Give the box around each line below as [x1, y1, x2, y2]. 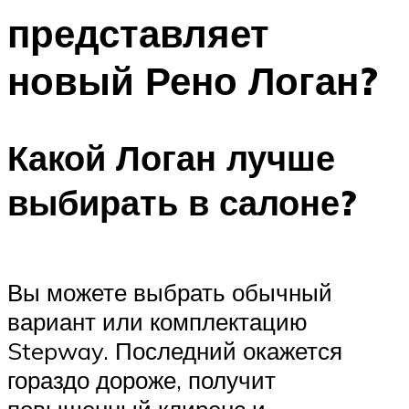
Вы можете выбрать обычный [7, 277, 332, 307]
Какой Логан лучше [7, 135, 335, 181]
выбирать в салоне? [7, 180, 356, 225]
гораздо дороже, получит [7, 364, 276, 394]
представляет [7, 8, 269, 57]
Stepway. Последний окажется [7, 335, 342, 365]
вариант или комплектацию [7, 306, 308, 336]
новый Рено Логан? [7, 56, 378, 104]
